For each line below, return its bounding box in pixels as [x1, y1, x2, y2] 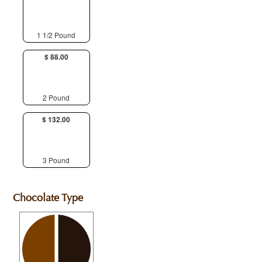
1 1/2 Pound [37, 29, 76, 40]
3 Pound [43, 154, 70, 165]
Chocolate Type [13, 192, 83, 205]
